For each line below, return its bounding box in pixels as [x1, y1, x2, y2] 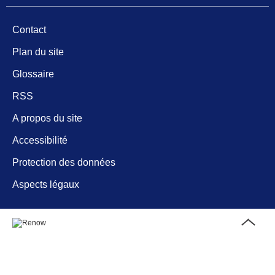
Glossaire [12, 68, 54, 79]
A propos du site [12, 112, 82, 123]
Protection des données [12, 157, 115, 168]
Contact [12, 24, 46, 35]
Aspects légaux [12, 179, 79, 190]
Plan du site [12, 46, 64, 57]
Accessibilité [12, 134, 68, 145]
